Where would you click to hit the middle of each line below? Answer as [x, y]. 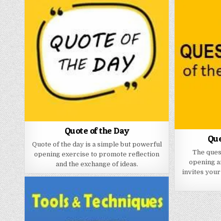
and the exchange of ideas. [97, 164]
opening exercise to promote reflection [97, 154]
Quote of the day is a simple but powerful [97, 145]
